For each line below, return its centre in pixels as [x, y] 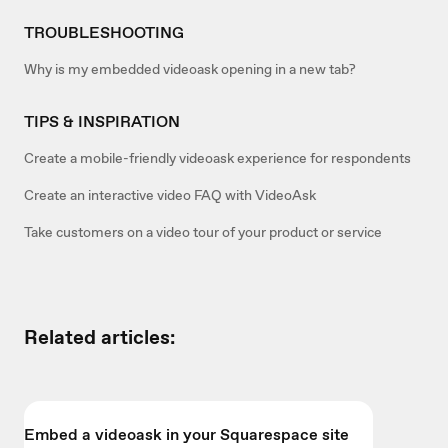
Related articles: [99, 337]
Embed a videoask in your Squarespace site [186, 435]
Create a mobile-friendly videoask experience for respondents [217, 158]
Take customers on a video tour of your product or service [203, 232]
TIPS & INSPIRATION [102, 122]
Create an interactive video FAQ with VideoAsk [170, 195]
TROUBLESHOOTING [104, 33]
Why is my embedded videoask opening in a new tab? [190, 69]
